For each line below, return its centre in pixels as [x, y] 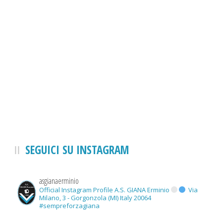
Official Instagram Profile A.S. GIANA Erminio [105, 190]
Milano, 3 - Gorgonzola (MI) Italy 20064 [95, 197]
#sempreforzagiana [69, 205]
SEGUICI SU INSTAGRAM [77, 149]
